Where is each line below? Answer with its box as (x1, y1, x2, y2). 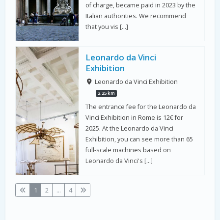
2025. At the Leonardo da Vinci (85, 124, 174, 133)
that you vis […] (85, 23, 129, 31)
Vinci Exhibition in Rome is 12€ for (85, 113, 184, 122)
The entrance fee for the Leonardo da (85, 103, 196, 111)
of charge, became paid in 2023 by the (85, 1, 196, 9)
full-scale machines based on (85, 146, 171, 155)
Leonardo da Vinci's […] (85, 157, 153, 165)
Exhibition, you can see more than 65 (85, 135, 193, 144)
